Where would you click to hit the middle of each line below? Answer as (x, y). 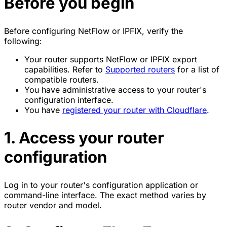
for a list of (197, 69)
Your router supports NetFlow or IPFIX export (111, 59)
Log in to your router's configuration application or (101, 185)
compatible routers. (62, 79)
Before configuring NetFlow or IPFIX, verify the (93, 31)
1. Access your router (84, 138)
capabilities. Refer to (65, 69)
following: (23, 41)
